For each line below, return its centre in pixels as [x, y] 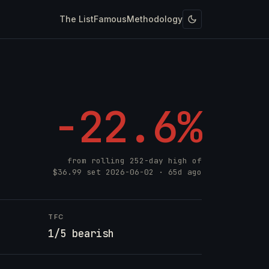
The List [77, 19]
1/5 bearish [81, 234]
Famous [110, 19]
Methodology [155, 19]
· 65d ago [178, 172]
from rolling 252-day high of [134, 161]
